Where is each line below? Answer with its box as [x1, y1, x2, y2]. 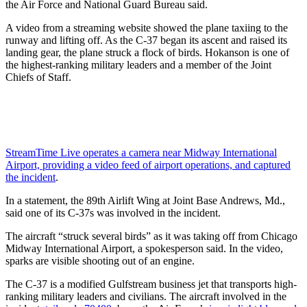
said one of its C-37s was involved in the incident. [5, 206, 221, 219]
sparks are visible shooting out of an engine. [5, 254, 195, 267]
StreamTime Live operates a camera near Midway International [5, 146, 277, 158]
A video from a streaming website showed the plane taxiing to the [5, 21, 288, 34]
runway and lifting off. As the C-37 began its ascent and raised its [5, 34, 287, 46]
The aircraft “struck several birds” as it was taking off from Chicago [5, 230, 297, 242]
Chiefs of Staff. [5, 71, 71, 83]
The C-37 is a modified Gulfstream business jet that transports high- [5, 278, 297, 290]
